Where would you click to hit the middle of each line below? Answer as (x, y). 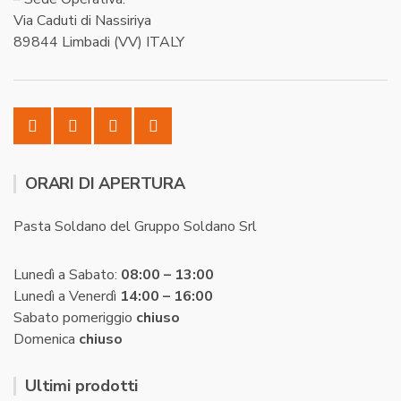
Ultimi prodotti (82, 386)
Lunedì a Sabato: (67, 275)
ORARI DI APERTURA (105, 183)
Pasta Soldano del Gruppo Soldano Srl (135, 226)
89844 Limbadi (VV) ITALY (99, 42)
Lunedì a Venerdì (67, 296)
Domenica (44, 339)
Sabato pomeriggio (75, 318)
